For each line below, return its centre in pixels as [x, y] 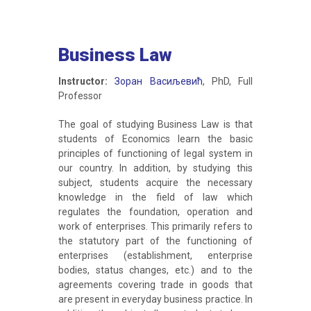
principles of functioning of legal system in [155, 153]
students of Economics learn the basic [155, 139]
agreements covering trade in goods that [155, 285]
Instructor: [83, 81]
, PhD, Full [227, 81]
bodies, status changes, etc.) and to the [155, 270]
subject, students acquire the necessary [155, 183]
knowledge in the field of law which [155, 197]
